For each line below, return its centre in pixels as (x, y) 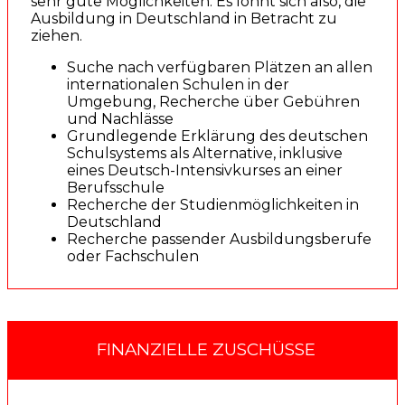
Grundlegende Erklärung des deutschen (217, 136)
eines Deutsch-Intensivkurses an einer (205, 170)
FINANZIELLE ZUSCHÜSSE (206, 350)
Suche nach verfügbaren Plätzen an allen (220, 67)
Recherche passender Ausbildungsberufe (219, 239)
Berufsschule (116, 187)
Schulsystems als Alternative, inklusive (205, 153)
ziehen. (57, 35)
